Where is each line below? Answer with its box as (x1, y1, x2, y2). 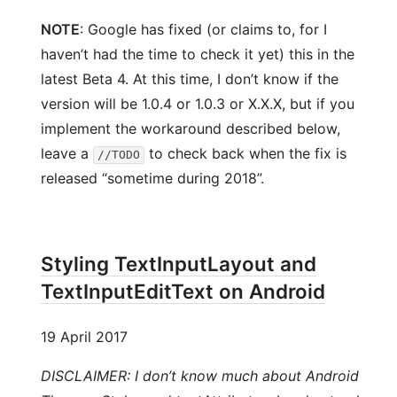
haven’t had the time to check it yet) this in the (41, 44, 354, 63)
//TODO (97, 147, 140, 161)
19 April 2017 (41, 328, 128, 346)
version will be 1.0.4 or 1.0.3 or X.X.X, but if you (41, 94, 354, 113)
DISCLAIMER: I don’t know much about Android (41, 367, 359, 385)
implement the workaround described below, (41, 119, 340, 137)
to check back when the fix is (144, 144, 346, 162)
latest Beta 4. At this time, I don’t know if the (41, 69, 339, 88)
